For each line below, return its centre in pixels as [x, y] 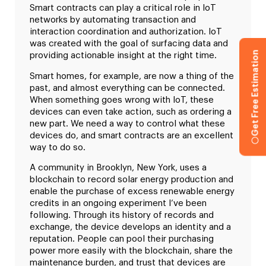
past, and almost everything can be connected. [127, 88]
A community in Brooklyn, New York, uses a [118, 167]
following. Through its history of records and [122, 215]
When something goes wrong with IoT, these [122, 100]
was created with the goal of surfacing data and [129, 44]
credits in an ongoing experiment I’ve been [118, 203]
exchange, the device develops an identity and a [130, 227]
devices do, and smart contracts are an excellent [132, 135]
